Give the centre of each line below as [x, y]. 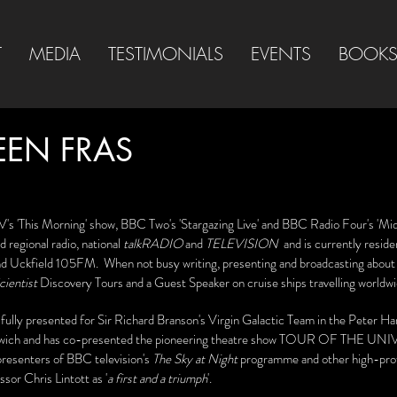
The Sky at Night [195, 359]
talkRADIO [153, 244]
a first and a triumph [157, 378]
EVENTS [280, 54]
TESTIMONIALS [165, 54]
